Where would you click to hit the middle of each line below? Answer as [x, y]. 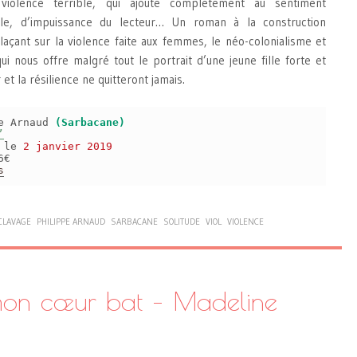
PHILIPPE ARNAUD [71, 221]
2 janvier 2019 [68, 147]
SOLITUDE [182, 221]
